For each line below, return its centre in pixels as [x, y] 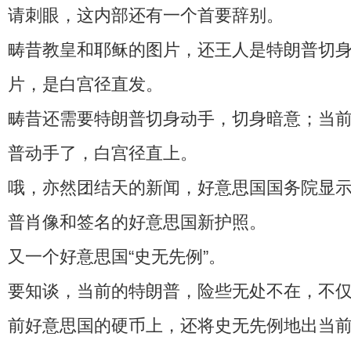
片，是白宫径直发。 [85, 84]
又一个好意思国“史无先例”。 [117, 256]
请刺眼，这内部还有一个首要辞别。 [146, 15]
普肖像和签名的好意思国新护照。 [137, 222]
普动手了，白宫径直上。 [103, 153]
